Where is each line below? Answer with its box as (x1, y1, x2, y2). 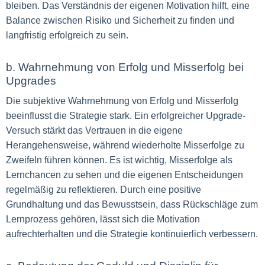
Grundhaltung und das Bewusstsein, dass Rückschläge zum (6, 199, 258, 209)
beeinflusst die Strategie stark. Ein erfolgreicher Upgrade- (6, 111, 245, 121)
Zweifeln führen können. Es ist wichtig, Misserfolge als (6, 155, 232, 165)
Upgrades (6, 75, 56, 87)
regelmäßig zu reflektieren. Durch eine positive (6, 185, 201, 195)
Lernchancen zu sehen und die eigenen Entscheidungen (6, 170, 243, 180)
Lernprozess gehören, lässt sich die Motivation (6, 214, 200, 224)
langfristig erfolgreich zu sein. (6, 30, 128, 40)
